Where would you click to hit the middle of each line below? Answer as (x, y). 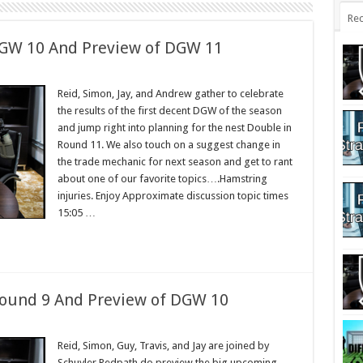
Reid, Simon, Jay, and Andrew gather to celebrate (170, 94)
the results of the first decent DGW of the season (169, 111)
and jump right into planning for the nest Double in (174, 128)
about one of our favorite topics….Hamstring (162, 179)
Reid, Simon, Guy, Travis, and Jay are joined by (163, 346)
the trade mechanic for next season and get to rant (175, 162)
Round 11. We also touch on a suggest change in (169, 145)
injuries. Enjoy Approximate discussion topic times (173, 196)
